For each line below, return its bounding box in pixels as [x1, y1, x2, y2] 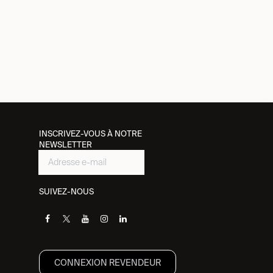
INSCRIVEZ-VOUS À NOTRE [38, 129, 142, 139]
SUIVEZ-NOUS [38, 186, 94, 197]
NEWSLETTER [38, 140, 92, 150]
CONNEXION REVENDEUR [54, 257, 161, 268]
